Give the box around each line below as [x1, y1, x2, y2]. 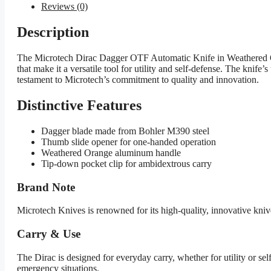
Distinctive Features [17, 97, 142, 113]
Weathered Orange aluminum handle [41, 147, 181, 158]
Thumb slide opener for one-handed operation [41, 136, 216, 147]
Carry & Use [17, 227, 80, 240]
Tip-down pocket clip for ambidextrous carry [41, 158, 212, 169]
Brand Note [17, 180, 75, 194]
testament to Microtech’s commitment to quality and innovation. [17, 74, 259, 85]
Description [17, 24, 89, 41]
